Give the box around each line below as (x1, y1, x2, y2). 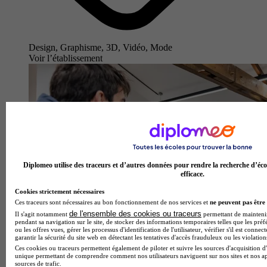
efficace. (181, 169, 204, 178)
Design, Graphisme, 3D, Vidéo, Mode (29, 42, 172, 52)
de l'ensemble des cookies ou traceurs (69, 209, 201, 218)
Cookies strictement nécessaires (15, 187, 104, 195)
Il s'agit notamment (15, 210, 69, 218)
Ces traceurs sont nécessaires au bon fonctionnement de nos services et (15, 198, 210, 206)
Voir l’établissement (29, 52, 103, 63)
